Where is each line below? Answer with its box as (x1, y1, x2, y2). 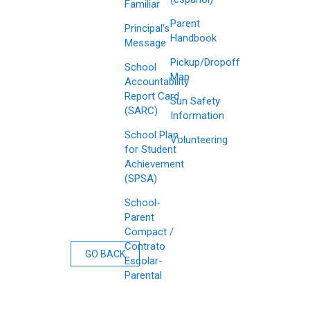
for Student (125, 143, 176, 156)
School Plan (125, 129, 179, 141)
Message (125, 37, 166, 49)
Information (170, 109, 224, 122)
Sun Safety (170, 95, 220, 107)
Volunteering (170, 134, 228, 146)
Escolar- (125, 255, 163, 267)
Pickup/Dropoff (170, 56, 240, 69)
